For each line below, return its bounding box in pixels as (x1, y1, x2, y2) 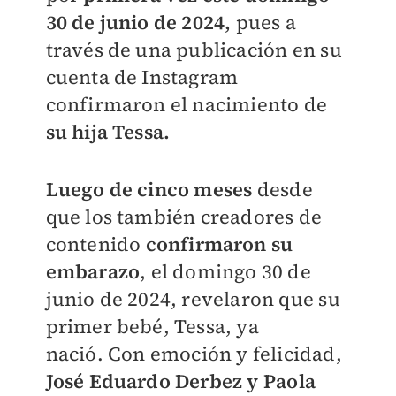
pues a (231, 8, 296, 35)
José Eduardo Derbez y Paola (45, 367, 316, 394)
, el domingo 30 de (140, 257, 311, 285)
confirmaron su (145, 230, 293, 257)
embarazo (45, 257, 141, 285)
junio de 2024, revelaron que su (45, 285, 340, 312)
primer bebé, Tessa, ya (45, 312, 259, 339)
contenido (45, 230, 146, 257)
